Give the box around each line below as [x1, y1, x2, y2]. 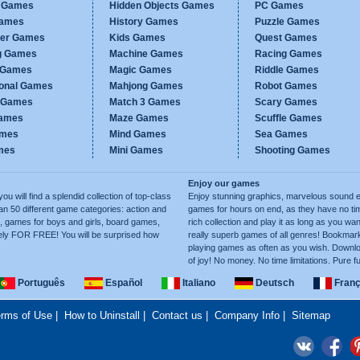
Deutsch [252, 277, 294, 288]
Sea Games [255, 129, 308, 140]
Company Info [214, 309, 280, 321]
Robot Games [255, 80, 317, 92]
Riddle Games [255, 64, 319, 76]
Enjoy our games [188, 178, 260, 188]
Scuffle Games [255, 112, 322, 124]
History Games [109, 16, 178, 27]
